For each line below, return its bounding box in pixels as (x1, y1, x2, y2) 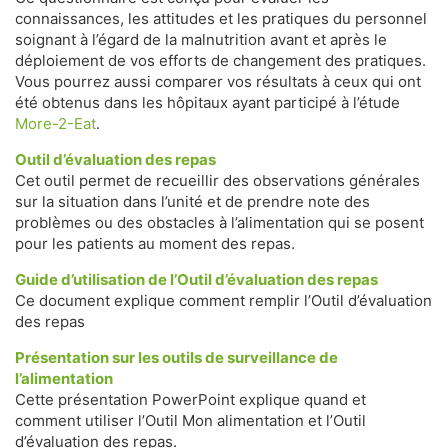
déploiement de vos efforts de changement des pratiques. (15, 51, 426, 70)
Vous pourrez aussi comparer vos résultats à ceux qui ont (15, 72, 421, 91)
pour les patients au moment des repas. (15, 234, 295, 253)
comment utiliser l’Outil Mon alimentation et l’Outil (15, 411, 366, 430)
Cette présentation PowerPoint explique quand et (15, 390, 366, 409)
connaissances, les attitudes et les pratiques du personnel (15, 9, 427, 28)
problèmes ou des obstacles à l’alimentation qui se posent (15, 213, 424, 232)
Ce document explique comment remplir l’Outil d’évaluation (15, 291, 432, 310)
